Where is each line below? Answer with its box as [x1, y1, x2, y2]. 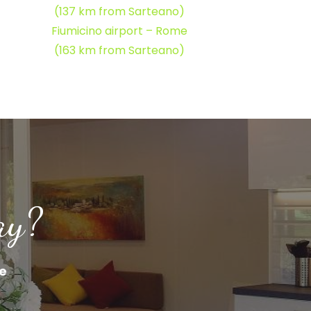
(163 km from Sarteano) [54, 42, 185, 59]
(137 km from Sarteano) [54, 3, 185, 20]
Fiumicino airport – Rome [51, 23, 187, 40]
